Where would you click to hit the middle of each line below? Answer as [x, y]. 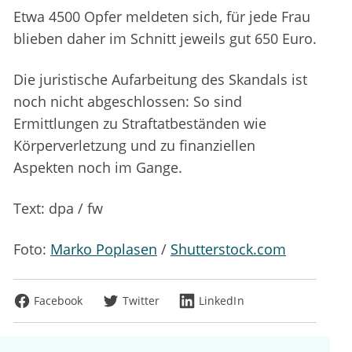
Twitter [141, 301]
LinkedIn [222, 301]
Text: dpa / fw [58, 209]
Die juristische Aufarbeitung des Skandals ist [160, 80]
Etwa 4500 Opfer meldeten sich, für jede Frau [162, 17]
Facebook [59, 301]
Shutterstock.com [228, 249]
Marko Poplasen [104, 249]
